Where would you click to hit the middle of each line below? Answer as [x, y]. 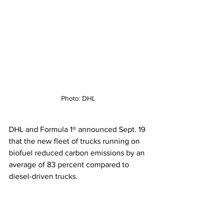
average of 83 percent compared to [70, 164]
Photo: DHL [78, 98]
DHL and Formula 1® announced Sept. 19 [78, 129]
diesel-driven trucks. [45, 176]
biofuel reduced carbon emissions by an [78, 153]
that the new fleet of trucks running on [75, 141]
